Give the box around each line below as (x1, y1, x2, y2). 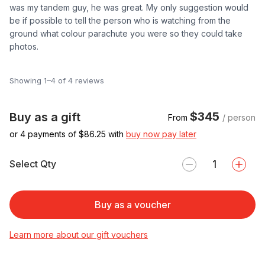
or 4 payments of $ (9, 128, 84, 139)
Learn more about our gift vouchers (9, 229, 148, 240)
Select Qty (9, 158, 56, 170)
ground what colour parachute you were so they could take (9, 28, 243, 38)
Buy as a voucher (94, 198, 171, 211)
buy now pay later (126, 128, 196, 139)
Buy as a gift (9, 109, 80, 124)
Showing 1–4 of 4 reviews (9, 75, 104, 85)
